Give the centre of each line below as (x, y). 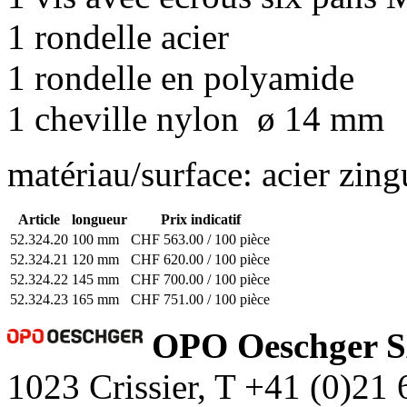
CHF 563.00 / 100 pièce (200, 239)
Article (39, 219)
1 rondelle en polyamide (181, 77)
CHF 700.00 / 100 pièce (200, 279)
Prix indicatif (200, 219)
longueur (99, 219)
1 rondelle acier (118, 36)
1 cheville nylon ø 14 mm (196, 118)
